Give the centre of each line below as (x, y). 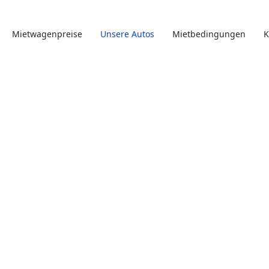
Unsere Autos (127, 34)
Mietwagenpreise (47, 34)
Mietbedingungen (209, 34)
